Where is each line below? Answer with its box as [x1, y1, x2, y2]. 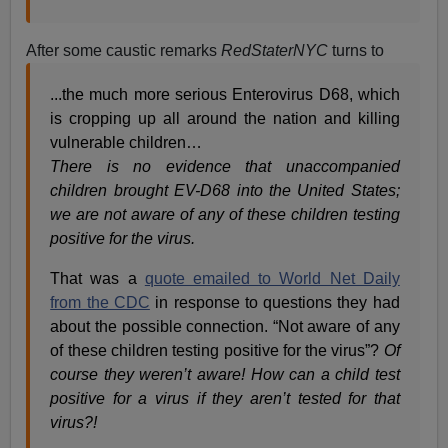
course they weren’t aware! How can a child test [50, 365, 400, 383]
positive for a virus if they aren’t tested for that [50, 389, 400, 407]
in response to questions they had [149, 293, 400, 311]
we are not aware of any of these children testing [50, 205, 400, 223]
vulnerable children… [50, 133, 203, 151]
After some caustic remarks [26, 41, 222, 59]
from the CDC [50, 293, 150, 311]
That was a [50, 269, 145, 287]
